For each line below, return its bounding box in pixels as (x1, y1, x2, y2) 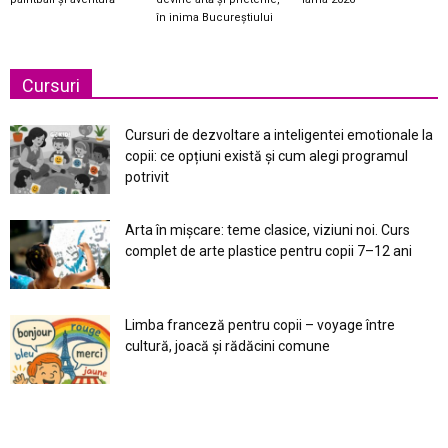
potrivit (125, 169, 169, 186)
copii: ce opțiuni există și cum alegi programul (125, 148, 408, 165)
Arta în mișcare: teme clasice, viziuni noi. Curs (125, 222, 410, 239)
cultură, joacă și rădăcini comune (125, 338, 330, 355)
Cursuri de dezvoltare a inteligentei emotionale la (125, 127, 433, 144)
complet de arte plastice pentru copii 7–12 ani (125, 243, 412, 260)
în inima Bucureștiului (155, 11, 273, 25)
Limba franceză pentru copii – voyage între (125, 317, 395, 334)
